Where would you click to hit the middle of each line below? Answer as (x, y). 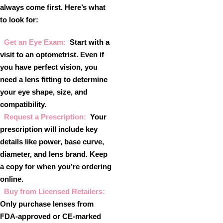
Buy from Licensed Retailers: (55, 191)
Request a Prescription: (45, 117)
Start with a (90, 42)
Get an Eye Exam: (35, 42)
